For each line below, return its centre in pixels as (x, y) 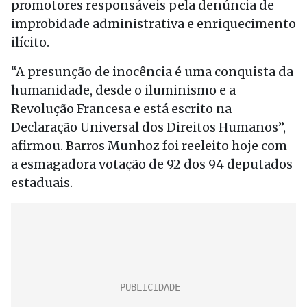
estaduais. (42, 183)
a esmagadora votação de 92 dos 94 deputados (152, 164)
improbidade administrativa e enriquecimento (153, 24)
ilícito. (30, 42)
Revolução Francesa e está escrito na (121, 109)
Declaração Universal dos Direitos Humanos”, (148, 127)
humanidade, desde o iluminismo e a (123, 90)
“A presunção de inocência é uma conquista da (152, 72)
